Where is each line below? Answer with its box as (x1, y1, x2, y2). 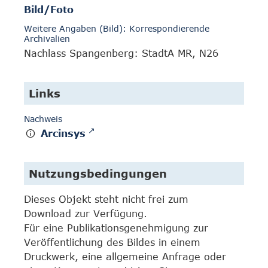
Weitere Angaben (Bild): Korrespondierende (24, 23, 209, 34)
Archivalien (24, 33, 70, 44)
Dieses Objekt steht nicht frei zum (24, 194, 188, 205)
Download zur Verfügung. (24, 208, 147, 219)
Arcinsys (41, 128, 86, 139)
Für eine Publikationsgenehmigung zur (24, 223, 208, 233)
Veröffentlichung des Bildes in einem (24, 237, 200, 248)
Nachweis (24, 114, 62, 124)
